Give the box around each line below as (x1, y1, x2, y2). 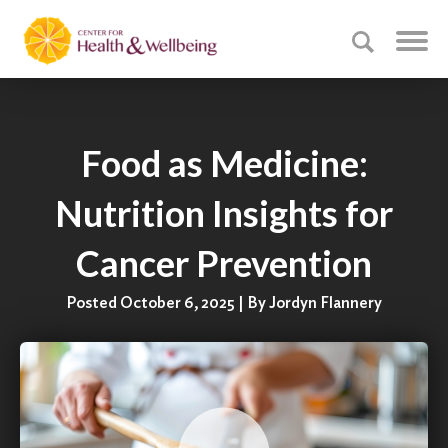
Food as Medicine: (80, 141, 368, 185)
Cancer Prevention (76, 241, 372, 285)
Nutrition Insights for (55, 191, 393, 235)
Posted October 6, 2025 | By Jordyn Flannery (66, 293, 382, 312)
